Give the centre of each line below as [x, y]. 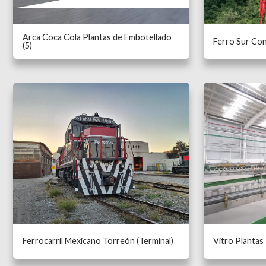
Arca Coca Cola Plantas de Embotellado [97, 37]
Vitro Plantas [238, 241]
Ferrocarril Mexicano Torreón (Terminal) [98, 241]
